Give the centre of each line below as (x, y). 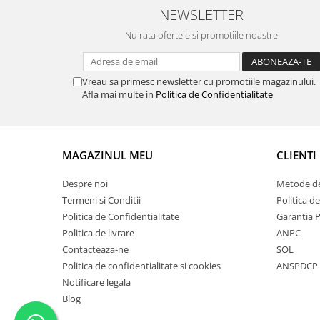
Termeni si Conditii (101, 200)
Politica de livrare (98, 233)
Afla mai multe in (119, 95)
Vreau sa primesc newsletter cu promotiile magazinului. (199, 82)
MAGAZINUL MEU (107, 155)
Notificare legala (96, 282)
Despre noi (85, 184)
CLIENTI (296, 155)
